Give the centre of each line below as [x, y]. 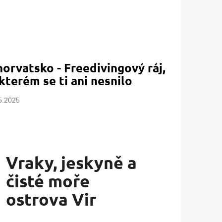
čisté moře [48, 181]
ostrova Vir [51, 199]
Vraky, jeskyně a [72, 163]
